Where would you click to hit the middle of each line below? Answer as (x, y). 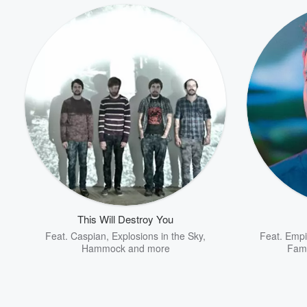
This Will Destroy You (125, 219)
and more (147, 248)
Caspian (88, 236)
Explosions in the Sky (157, 236)
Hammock (103, 248)
